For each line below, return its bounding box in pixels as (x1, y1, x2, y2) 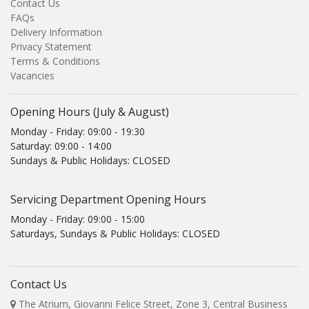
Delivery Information (10, 26, 102, 39)
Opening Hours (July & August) (10, 104, 169, 120)
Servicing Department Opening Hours (10, 192, 206, 208)
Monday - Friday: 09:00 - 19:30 (10, 125, 145, 139)
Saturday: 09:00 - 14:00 (10, 139, 112, 153)
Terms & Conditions (10, 54, 100, 68)
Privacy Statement (10, 40, 92, 54)
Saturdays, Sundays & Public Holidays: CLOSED (10, 227, 220, 241)
